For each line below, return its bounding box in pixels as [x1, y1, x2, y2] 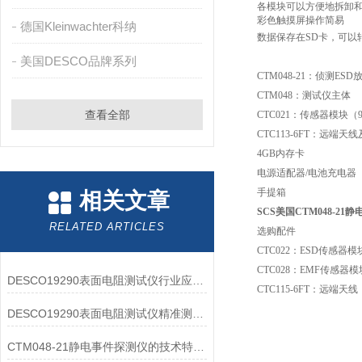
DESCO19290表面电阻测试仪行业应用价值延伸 [192, 274, 204, 287]
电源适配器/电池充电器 [257, 167, 356, 179]
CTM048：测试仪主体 [257, 90, 351, 101]
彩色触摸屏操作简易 [257, 15, 344, 26]
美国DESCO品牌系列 [19, 54, 137, 68]
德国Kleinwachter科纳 [19, 19, 137, 33]
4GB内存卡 [257, 148, 305, 159]
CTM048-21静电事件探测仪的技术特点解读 [192, 340, 204, 353]
